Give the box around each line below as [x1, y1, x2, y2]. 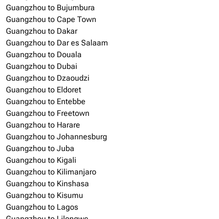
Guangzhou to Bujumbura [6, 3, 95, 12]
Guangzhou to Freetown [6, 109, 89, 118]
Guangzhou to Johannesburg [6, 132, 107, 141]
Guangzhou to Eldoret [6, 85, 81, 94]
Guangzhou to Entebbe [6, 97, 86, 106]
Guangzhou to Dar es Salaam [6, 38, 108, 47]
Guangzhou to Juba [6, 144, 74, 153]
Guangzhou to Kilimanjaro [6, 167, 96, 176]
